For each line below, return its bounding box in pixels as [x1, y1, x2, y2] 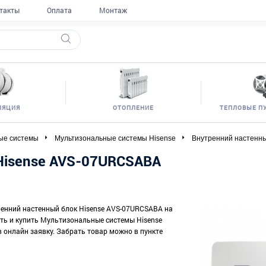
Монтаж [99, 5, 127, 15]
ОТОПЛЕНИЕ [112, 104, 154, 112]
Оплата [47, 5, 72, 15]
